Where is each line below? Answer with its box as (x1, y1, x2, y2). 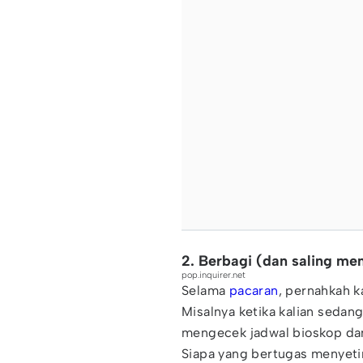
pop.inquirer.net (181, 270, 246, 280)
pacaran (228, 283, 279, 298)
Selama (181, 283, 229, 298)
